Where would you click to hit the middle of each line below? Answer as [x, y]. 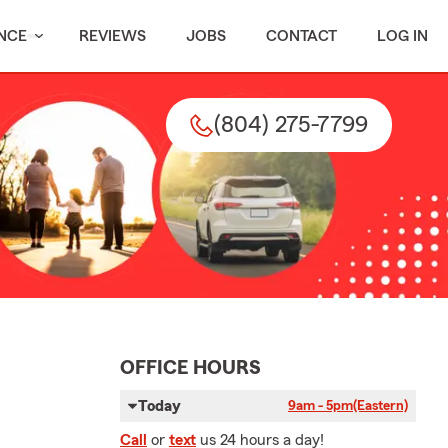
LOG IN [402, 36]
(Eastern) [380, 406]
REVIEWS [112, 36]
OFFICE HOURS [190, 368]
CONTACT [301, 36]
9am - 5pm [320, 406]
